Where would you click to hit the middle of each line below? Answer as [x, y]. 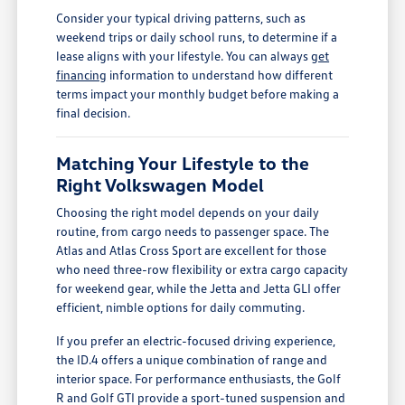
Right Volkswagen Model [160, 184]
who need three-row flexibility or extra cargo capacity [202, 268]
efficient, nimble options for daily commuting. [181, 306]
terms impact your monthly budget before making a [198, 93]
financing [82, 74]
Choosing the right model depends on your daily [188, 212]
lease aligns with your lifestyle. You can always [184, 55]
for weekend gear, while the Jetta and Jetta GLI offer [199, 287]
